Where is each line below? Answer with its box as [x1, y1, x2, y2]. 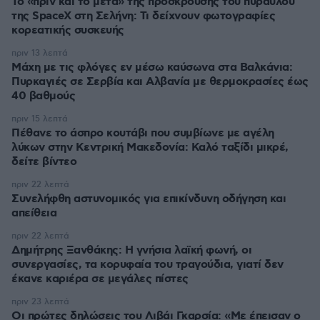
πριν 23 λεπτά [11, 296, 69, 307]
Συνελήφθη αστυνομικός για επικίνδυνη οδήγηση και [11, 191, 286, 206]
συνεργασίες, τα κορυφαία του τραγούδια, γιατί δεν [11, 257, 284, 272]
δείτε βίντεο [11, 154, 76, 169]
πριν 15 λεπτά [11, 114, 68, 124]
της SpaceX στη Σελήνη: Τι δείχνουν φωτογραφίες [11, 9, 275, 24]
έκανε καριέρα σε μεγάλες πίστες [11, 271, 189, 286]
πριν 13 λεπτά [11, 48, 68, 59]
